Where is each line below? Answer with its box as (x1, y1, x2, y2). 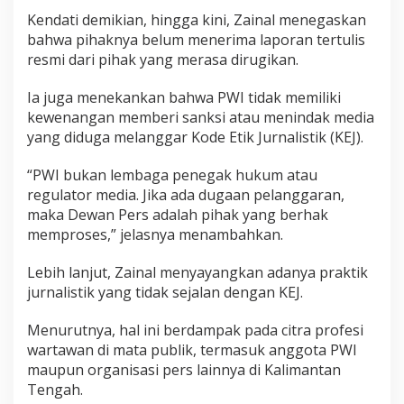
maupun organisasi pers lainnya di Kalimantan (27, 360, 341, 381)
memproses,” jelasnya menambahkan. (27, 225, 283, 245)
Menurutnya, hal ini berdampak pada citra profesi (27, 320, 363, 341)
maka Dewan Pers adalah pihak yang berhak (27, 205, 328, 225)
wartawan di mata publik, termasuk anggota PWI (27, 340, 357, 361)
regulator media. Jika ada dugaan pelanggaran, (27, 185, 344, 206)
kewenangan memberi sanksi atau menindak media (27, 107, 374, 128)
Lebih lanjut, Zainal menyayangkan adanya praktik (27, 262, 368, 283)
